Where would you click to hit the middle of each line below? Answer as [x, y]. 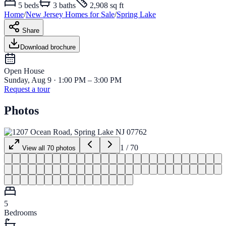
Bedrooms [20, 213]
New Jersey [44, 15]
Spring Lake [136, 15]
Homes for [82, 15]
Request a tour [27, 89]
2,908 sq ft [107, 6]
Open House [24, 71]
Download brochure [48, 47]
